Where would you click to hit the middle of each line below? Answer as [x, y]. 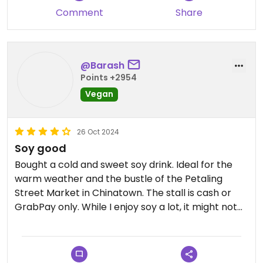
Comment [79, 13]
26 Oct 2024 [98, 132]
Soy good [41, 148]
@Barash [102, 65]
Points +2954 [109, 77]
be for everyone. [53, 221]
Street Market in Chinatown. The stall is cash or [123, 193]
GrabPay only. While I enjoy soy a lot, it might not [126, 207]
